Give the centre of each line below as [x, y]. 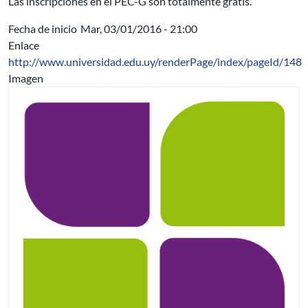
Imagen [26, 78]
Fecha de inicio [43, 29]
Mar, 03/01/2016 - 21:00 [139, 29]
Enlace [24, 45]
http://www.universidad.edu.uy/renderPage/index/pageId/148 [155, 62]
